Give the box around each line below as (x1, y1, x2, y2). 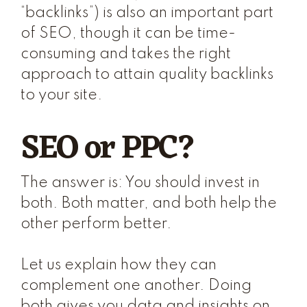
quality (158, 67, 207, 82)
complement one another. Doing (21, 278, 251, 293)
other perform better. (21, 217, 172, 232)
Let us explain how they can (21, 258, 217, 273)
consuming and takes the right (21, 47, 231, 62)
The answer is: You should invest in (21, 175, 260, 191)
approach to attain (21, 67, 158, 82)
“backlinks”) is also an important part (21, 5, 273, 21)
